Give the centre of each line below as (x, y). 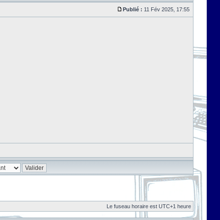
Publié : (133, 9)
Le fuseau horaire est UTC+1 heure (149, 206)
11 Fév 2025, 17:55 (167, 9)
